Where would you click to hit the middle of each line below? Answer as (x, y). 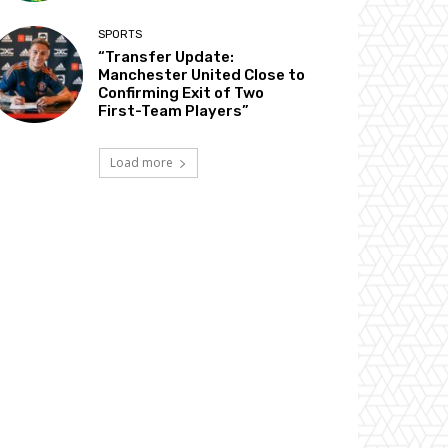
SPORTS (120, 34)
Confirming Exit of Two (181, 92)
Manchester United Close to (202, 74)
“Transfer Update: (166, 56)
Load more (141, 162)
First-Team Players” (174, 110)
